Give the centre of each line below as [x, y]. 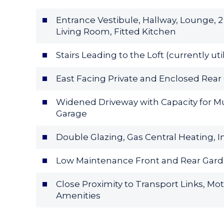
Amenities [78, 195]
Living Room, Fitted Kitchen [116, 31]
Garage [71, 113]
